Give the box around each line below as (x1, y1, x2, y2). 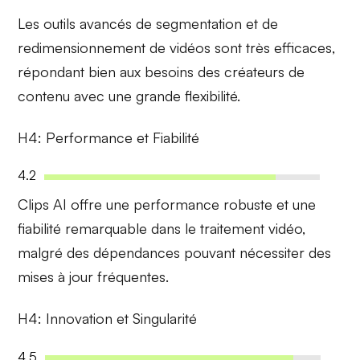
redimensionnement (18, 39, 146, 57)
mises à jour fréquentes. (18, 268, 170, 286)
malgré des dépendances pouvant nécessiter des (18, 243, 332, 262)
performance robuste (133, 195, 273, 214)
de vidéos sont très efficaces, (145, 39, 336, 57)
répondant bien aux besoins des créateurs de (18, 63, 305, 81)
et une (272, 195, 317, 214)
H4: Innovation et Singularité (18, 309, 198, 327)
